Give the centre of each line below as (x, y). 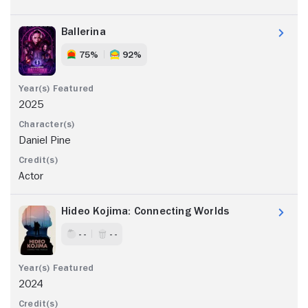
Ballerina (84, 31)
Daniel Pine (45, 140)
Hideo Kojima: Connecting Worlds (145, 211)
